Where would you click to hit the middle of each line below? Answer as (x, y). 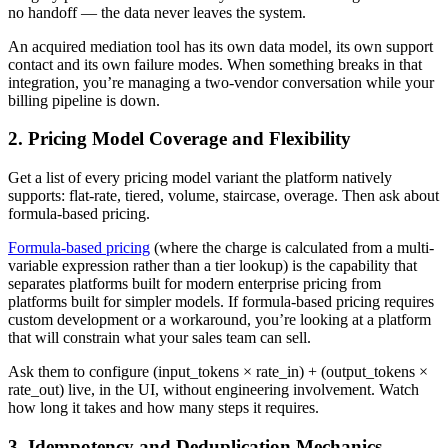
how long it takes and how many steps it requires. (163, 408)
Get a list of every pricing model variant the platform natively (200, 178)
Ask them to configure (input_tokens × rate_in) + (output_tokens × (218, 372)
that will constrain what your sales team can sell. (159, 338)
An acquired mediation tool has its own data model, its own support (220, 46)
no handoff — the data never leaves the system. (157, 12)
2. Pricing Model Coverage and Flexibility (179, 139)
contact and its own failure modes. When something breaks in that (215, 64)
